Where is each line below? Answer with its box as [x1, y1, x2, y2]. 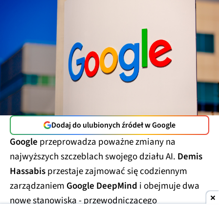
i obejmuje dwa [137, 179, 199, 193]
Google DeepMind [66, 179, 137, 193]
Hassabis [10, 165, 45, 178]
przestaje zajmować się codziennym [45, 165, 187, 178]
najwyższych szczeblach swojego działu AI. [10, 150, 177, 164]
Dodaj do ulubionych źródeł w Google [51, 120, 175, 131]
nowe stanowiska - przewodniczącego [10, 194, 157, 208]
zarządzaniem [10, 179, 66, 193]
